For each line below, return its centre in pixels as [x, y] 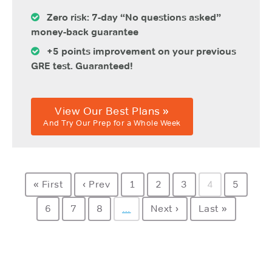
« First [48, 185]
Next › [165, 209]
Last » [213, 209]
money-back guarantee [85, 32]
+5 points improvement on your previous [138, 51]
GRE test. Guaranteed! [82, 66]
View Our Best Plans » [112, 110]
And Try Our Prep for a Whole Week [112, 123]
